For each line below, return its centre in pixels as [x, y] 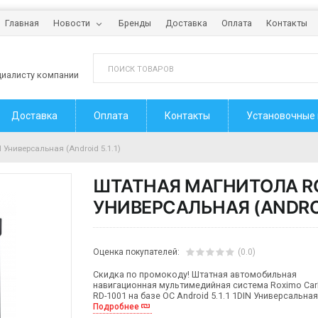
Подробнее [116, 307]
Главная [22, 23]
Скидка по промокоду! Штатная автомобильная [195, 274]
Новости [71, 23]
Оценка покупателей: [137, 252]
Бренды [135, 23]
